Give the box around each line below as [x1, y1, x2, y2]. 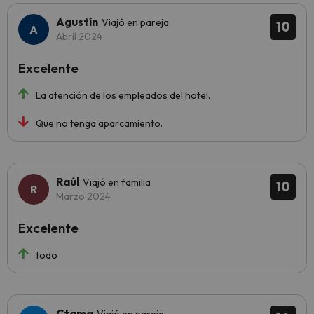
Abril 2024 [56, 30, 102, 43]
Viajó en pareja [102, 16, 169, 29]
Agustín [56, 15, 98, 29]
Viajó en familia [83, 176, 151, 189]
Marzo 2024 [56, 190, 111, 203]
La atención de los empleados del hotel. [36, 89, 210, 102]
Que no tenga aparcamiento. [36, 117, 163, 130]
